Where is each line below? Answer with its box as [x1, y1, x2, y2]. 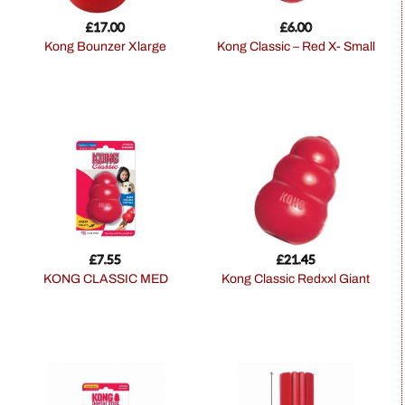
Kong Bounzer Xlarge [52, 40, 167, 54]
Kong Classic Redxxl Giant [230, 271, 371, 286]
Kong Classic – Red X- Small [224, 40, 375, 54]
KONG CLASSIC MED [51, 271, 168, 286]
